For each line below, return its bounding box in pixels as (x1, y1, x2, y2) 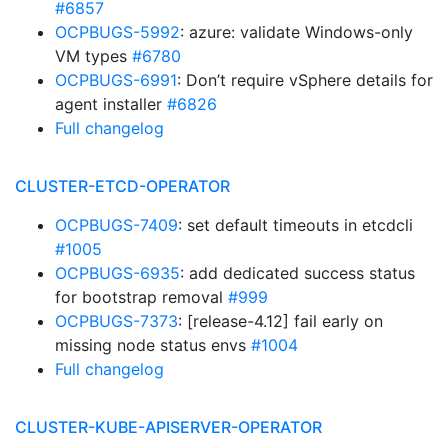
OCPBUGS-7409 (55, 215, 178, 235)
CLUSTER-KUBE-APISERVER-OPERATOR (15, 417, 322, 437)
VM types (55, 46, 132, 66)
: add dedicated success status (180, 263, 415, 283)
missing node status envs (55, 335, 251, 355)
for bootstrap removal (55, 287, 228, 307)
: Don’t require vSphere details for (177, 70, 433, 90)
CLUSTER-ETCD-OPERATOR (15, 176, 230, 196)
